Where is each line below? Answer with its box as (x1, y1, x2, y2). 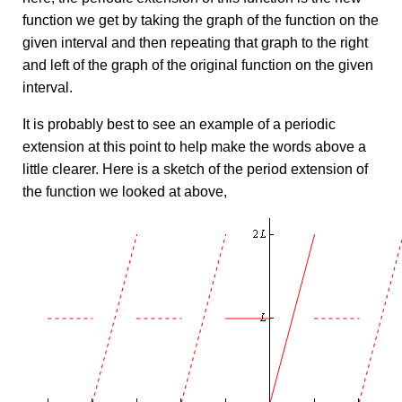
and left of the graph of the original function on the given (22, 57, 373, 73)
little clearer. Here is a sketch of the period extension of (22, 162, 368, 177)
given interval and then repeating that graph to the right (22, 35, 368, 50)
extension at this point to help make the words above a (22, 139, 366, 154)
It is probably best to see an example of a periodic (22, 117, 336, 132)
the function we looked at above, (22, 184, 227, 199)
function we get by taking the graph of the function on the (22, 13, 379, 28)
